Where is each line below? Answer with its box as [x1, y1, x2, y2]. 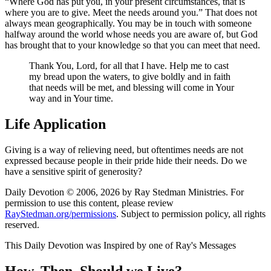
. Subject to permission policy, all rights [116, 208, 266, 219]
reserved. [5, 219, 39, 230]
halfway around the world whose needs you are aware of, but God [5, 29, 258, 40]
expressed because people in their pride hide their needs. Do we [5, 155, 247, 166]
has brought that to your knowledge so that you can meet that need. [5, 40, 260, 51]
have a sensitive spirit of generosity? [5, 166, 142, 177]
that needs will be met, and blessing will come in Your [29, 82, 234, 93]
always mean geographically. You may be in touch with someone [5, 18, 252, 29]
